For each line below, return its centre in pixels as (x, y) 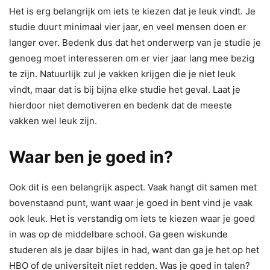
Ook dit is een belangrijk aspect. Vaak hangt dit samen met (133, 187)
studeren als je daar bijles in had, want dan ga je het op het (134, 250)
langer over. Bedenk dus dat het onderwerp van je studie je (135, 42)
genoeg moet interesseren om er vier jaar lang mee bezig (132, 58)
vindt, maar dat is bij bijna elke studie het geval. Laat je (125, 89)
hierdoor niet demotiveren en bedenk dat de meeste (121, 105)
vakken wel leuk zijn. (53, 121)
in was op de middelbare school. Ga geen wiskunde (118, 234)
